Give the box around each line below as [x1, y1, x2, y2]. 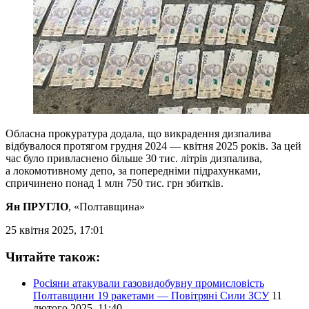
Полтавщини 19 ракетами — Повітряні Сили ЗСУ [33, 290, 269, 302]
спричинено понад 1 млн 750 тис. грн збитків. [6, 177, 223, 189]
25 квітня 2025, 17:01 [6, 223, 104, 236]
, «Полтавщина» [68, 200, 145, 212]
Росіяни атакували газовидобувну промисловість [33, 277, 264, 290]
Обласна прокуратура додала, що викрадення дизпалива [6, 127, 271, 139]
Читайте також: [6, 249, 100, 264]
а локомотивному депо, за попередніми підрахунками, [6, 164, 261, 177]
